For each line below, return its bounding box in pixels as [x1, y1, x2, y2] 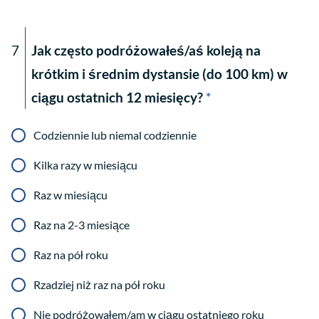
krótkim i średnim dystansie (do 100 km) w [31, 66, 288, 83]
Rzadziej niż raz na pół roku [33, 278, 165, 292]
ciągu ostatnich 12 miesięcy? [31, 89, 203, 106]
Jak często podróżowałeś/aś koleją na [31, 42, 261, 59]
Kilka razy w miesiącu [33, 158, 137, 172]
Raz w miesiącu [33, 188, 108, 202]
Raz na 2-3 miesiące [33, 218, 130, 232]
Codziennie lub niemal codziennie [33, 128, 197, 142]
